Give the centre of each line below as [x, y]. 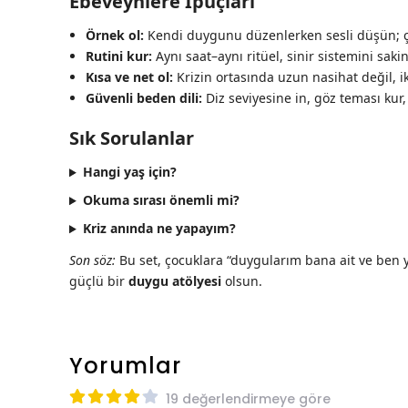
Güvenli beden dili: [144, 98]
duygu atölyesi [175, 281]
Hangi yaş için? [129, 172]
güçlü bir [99, 281]
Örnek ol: [115, 36]
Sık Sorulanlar [132, 138]
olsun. [242, 281]
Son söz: [92, 260]
